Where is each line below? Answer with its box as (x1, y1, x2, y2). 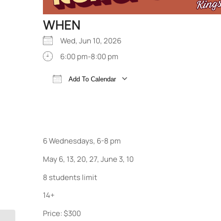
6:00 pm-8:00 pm (60, 51, 119, 62)
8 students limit (43, 172, 98, 183)
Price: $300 (43, 208, 81, 219)
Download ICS (60, 89, 109, 100)
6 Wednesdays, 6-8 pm (43, 136, 121, 146)
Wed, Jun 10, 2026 (60, 36, 128, 46)
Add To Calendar (67, 75, 116, 83)
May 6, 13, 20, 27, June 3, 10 (43, 153, 134, 164)
